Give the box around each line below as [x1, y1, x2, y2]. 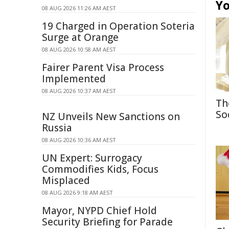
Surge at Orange [42, 31, 119, 44]
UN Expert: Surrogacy [42, 151, 142, 165]
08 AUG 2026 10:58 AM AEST [42, 45, 116, 53]
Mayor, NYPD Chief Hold [42, 204, 157, 217]
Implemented [42, 72, 106, 85]
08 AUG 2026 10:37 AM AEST [42, 87, 116, 95]
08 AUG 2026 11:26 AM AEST [42, 4, 116, 12]
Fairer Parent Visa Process [42, 61, 164, 74]
